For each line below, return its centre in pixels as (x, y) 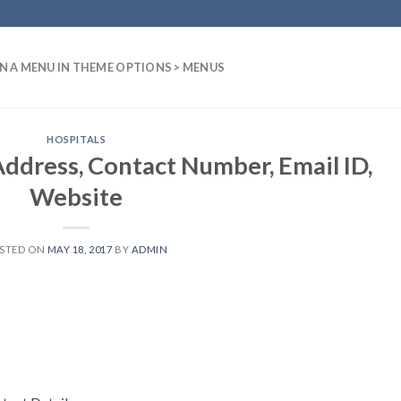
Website (77, 196)
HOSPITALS (77, 139)
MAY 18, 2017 (80, 249)
